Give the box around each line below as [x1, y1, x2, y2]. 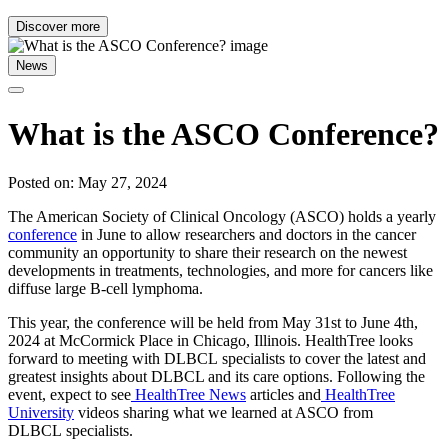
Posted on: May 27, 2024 [8, 174, 167, 192]
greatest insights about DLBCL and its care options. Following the [8, 368, 425, 386]
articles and [246, 386, 321, 404]
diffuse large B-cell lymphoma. [8, 280, 207, 298]
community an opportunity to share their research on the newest [8, 244, 407, 262]
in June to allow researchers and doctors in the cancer [77, 226, 416, 244]
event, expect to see [8, 386, 131, 404]
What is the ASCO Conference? [8, 115, 439, 152]
